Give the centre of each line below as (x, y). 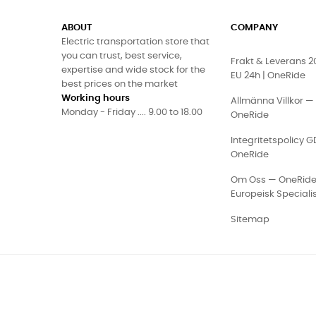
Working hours (96, 98)
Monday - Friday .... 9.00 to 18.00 (132, 112)
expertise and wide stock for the (133, 70)
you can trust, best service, (122, 56)
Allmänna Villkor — (272, 101)
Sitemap (250, 219)
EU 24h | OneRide (268, 75)
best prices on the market (120, 84)
